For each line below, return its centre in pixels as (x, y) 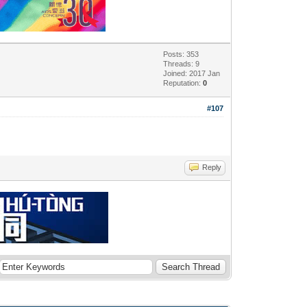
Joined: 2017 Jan (192, 73)
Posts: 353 (181, 54)
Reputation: (183, 83)
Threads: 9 (182, 63)
